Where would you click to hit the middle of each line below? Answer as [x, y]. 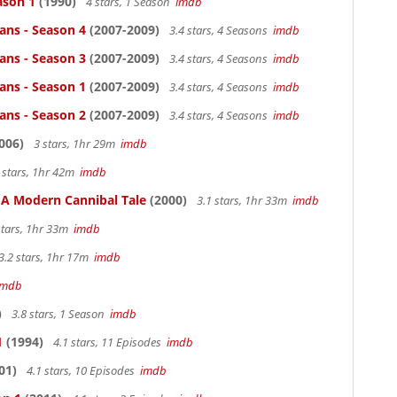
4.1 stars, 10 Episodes [82, 370]
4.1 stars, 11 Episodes [109, 342]
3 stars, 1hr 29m [76, 144]
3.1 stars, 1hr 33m [243, 200]
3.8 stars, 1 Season [59, 314]
